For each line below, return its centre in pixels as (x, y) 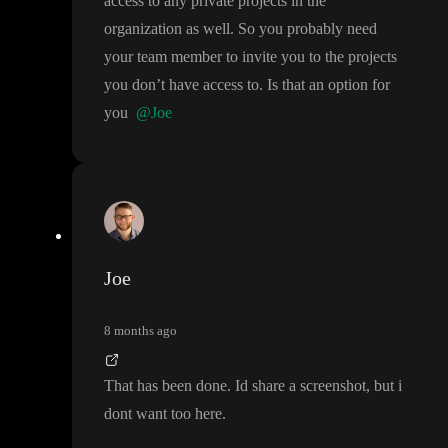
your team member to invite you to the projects (250, 57)
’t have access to (207, 85)
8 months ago (140, 331)
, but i (384, 386)
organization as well (167, 29)
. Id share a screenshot (296, 386)
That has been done (165, 386)
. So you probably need (303, 29)
